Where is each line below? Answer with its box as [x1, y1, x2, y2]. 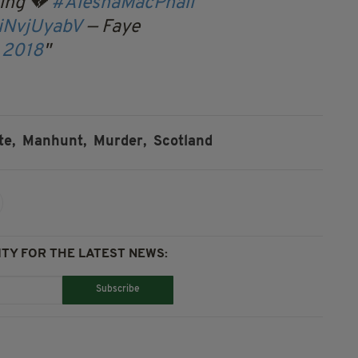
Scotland [153, 134, 213, 150]
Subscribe [95, 284, 140, 295]
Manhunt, [22, 134, 86, 150]
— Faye [86, 18, 140, 38]
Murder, [93, 134, 146, 150]
